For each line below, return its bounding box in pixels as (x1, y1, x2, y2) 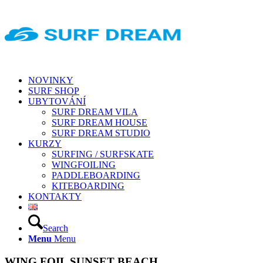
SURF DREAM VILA (52, 107, 138, 117)
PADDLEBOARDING (52, 170, 140, 180)
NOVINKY (28, 75, 73, 85)
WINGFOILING (52, 160, 116, 170)
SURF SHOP (28, 86, 79, 96)
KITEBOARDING (52, 181, 124, 191)
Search (43, 223, 68, 233)
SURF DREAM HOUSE (52, 117, 147, 127)
